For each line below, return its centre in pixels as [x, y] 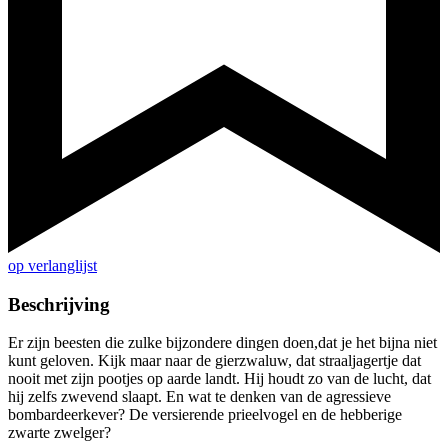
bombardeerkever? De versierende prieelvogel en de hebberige [205, 415]
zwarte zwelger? [59, 433]
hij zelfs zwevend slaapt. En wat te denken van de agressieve [199, 397]
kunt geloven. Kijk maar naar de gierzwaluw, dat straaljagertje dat [214, 361]
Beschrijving [59, 304]
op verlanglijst [52, 266]
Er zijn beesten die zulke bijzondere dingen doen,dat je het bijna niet [222, 343]
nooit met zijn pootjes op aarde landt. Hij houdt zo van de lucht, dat [219, 379]
